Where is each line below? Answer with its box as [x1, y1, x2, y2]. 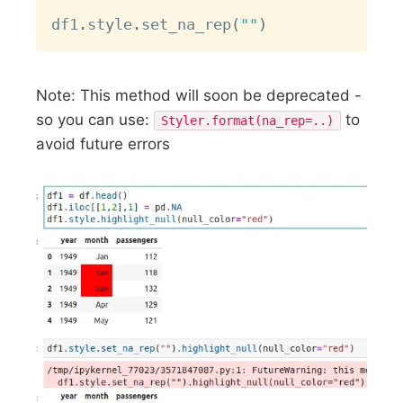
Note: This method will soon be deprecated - [36, 85, 363, 104]
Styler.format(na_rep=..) [161, 112, 335, 128]
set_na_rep [141, 15, 232, 34]
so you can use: [36, 110, 155, 129]
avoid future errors [36, 134, 171, 153]
